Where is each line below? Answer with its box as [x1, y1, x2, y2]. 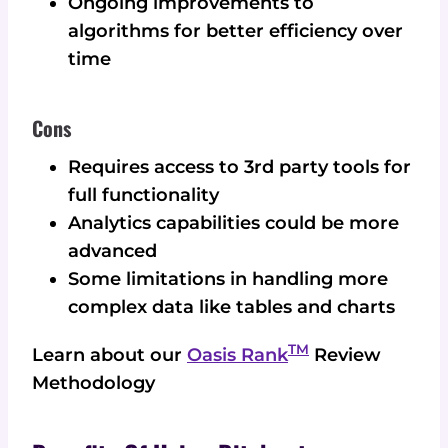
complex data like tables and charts [68, 296, 395, 319]
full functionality [68, 184, 219, 207]
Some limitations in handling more [68, 268, 388, 291]
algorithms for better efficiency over [68, 20, 403, 43]
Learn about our [32, 344, 187, 367]
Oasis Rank [187, 344, 288, 367]
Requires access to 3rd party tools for [68, 156, 411, 179]
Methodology [32, 372, 155, 395]
